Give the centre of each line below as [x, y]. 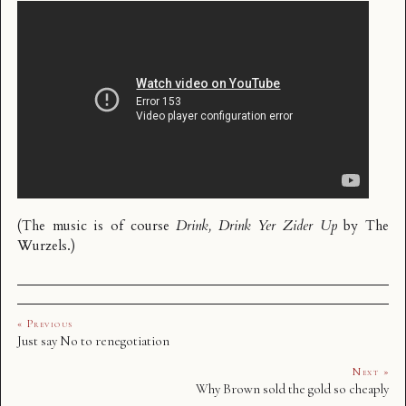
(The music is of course [97, 227]
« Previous [45, 324]
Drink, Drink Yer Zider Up [256, 227]
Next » [371, 372]
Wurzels [42, 246]
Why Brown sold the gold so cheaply [292, 389]
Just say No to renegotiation [93, 341]
